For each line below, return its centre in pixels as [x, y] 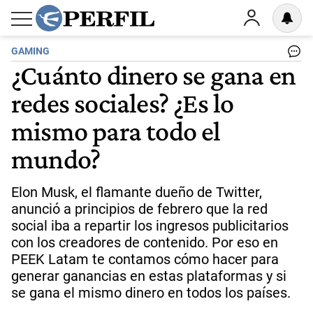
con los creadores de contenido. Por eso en [145, 242]
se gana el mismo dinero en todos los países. [153, 293]
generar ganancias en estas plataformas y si [149, 276]
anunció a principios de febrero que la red [139, 209]
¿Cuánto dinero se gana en [154, 75]
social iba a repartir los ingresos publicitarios [150, 226]
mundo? [56, 159]
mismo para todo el [116, 131]
